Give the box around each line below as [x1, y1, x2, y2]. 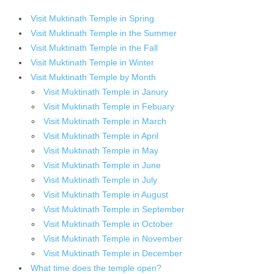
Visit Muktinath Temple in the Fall [31, 42, 158, 53]
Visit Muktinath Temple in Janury [43, 86, 168, 97]
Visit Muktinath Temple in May [43, 145, 158, 155]
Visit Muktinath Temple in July [43, 174, 157, 185]
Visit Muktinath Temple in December [43, 248, 182, 258]
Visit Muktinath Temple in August [43, 189, 168, 199]
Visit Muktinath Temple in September [43, 204, 185, 214]
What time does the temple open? [31, 262, 161, 273]
